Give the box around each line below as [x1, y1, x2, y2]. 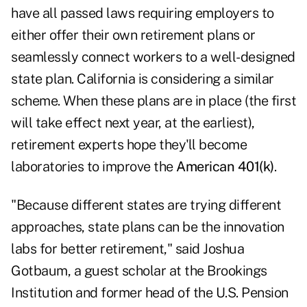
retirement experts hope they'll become [11, 136, 247, 153]
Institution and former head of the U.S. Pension [11, 284, 288, 302]
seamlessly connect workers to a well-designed [11, 49, 295, 66]
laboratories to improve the [11, 158, 173, 175]
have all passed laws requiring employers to [11, 5, 274, 22]
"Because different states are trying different [11, 197, 281, 214]
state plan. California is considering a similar [11, 71, 274, 88]
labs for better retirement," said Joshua [11, 241, 244, 258]
